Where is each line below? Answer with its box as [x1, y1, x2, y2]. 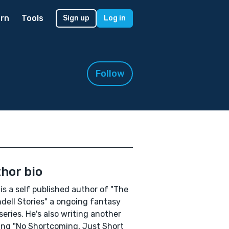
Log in [104, 14, 126, 22]
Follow [95, 68, 125, 79]
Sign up [63, 14, 89, 22]
